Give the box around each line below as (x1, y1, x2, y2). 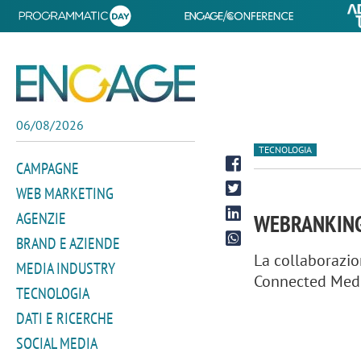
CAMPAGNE (16, 158, 79, 179)
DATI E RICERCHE (16, 308, 114, 329)
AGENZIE (16, 208, 66, 229)
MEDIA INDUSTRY (16, 258, 115, 279)
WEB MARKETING (16, 183, 114, 204)
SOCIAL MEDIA (16, 333, 98, 354)
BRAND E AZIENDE (16, 233, 120, 254)
